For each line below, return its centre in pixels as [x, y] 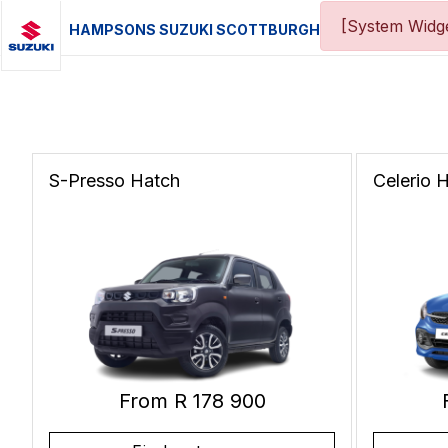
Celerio [404, 180]
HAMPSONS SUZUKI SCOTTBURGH [194, 29]
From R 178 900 [192, 400]
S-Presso [89, 180]
